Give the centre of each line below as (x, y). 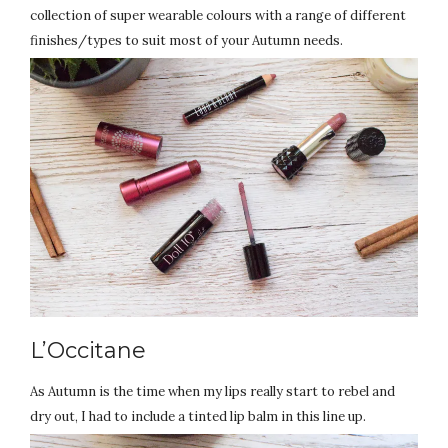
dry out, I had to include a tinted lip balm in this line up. (199, 416)
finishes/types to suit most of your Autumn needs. (186, 41)
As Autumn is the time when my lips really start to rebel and (212, 391)
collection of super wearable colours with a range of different (218, 16)
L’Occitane (88, 350)
